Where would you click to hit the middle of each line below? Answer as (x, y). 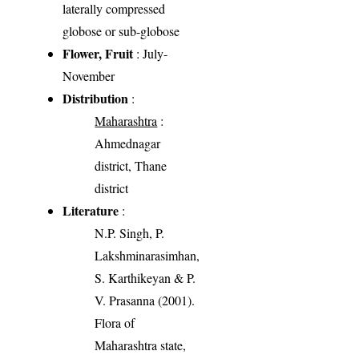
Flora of (115, 322)
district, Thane (131, 165)
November (89, 75)
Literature (91, 210)
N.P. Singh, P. (130, 232)
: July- (151, 53)
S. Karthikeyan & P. (145, 277)
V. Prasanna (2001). (145, 300)
